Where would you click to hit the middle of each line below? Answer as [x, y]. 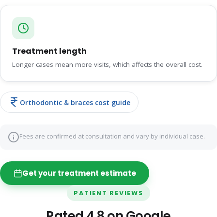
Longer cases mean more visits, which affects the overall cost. [107, 65]
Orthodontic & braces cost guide [75, 102]
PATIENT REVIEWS [108, 193]
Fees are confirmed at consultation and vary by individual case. [112, 136]
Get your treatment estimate [79, 173]
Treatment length [49, 51]
